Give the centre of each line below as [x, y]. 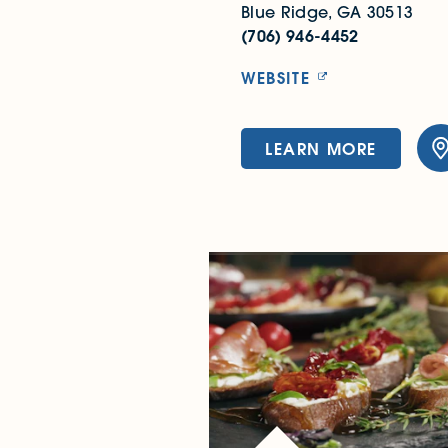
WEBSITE [276, 78]
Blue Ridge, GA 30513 [327, 12]
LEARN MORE [321, 148]
